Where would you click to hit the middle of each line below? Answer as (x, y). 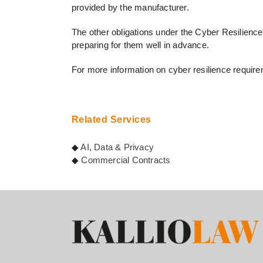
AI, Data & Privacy (117, 147)
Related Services (111, 119)
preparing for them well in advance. (140, 45)
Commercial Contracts (126, 160)
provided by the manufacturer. (130, 7)
